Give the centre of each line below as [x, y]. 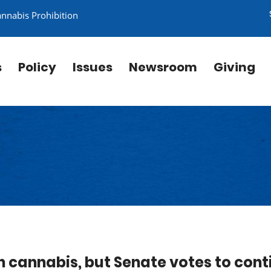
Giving [234, 67]
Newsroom [163, 67]
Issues [93, 67]
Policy [37, 67]
